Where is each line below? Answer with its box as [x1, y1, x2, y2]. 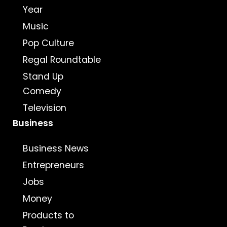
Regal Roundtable [23, 54, 101, 66]
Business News [23, 142, 89, 155]
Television [23, 102, 66, 114]
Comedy [23, 85, 61, 97]
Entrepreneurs [23, 159, 84, 171]
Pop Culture [23, 37, 74, 49]
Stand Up [23, 70, 63, 83]
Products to [23, 209, 74, 221]
